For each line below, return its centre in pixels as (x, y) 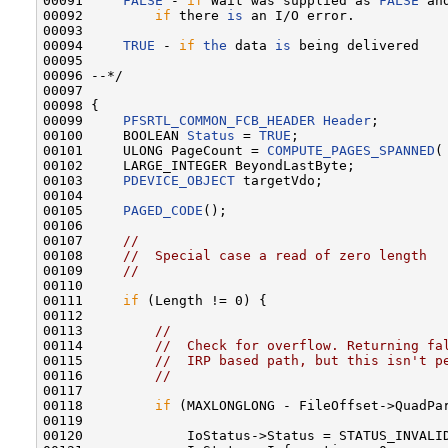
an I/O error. (299, 15)
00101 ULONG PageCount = (155, 150)
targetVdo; (279, 180)
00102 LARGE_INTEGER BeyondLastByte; (199, 165)
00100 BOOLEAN (115, 135)
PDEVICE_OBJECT (179, 180)
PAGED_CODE (163, 210)
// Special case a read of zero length (275, 255)
